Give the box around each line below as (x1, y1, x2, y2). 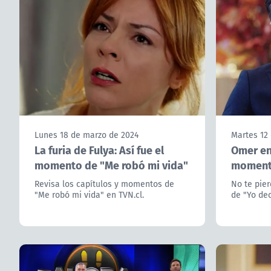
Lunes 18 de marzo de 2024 (34, 129, 139, 142)
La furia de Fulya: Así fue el (34, 142, 164, 158)
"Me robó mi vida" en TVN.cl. (34, 189, 144, 201)
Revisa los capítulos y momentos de (34, 178, 174, 191)
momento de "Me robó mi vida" (34, 157, 188, 174)
